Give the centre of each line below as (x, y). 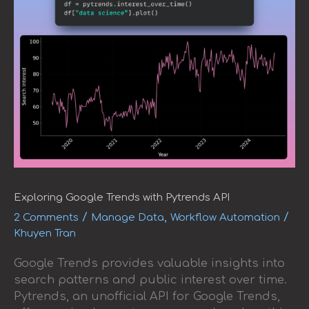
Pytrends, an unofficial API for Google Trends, (147, 296)
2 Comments (46, 218)
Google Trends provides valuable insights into (149, 263)
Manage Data (128, 218)
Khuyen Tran (45, 234)
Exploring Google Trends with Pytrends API (122, 198)
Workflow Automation (225, 218)
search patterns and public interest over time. (150, 280)
